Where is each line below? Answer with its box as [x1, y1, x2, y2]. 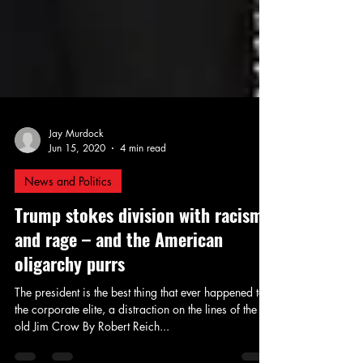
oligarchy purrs [15, 283, 125, 309]
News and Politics [24, 206, 112, 221]
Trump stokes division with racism [15, 234, 263, 260]
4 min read [120, 173, 166, 187]
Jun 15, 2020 [49, 173, 105, 187]
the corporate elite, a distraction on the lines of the [15, 334, 257, 349]
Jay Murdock [49, 159, 104, 173]
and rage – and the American [15, 258, 223, 284]
